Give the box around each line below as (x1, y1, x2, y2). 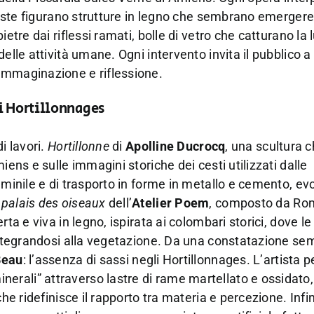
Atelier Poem (132, 195, 210, 210)
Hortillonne (47, 138, 109, 153)
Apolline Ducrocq (125, 138, 226, 153)
